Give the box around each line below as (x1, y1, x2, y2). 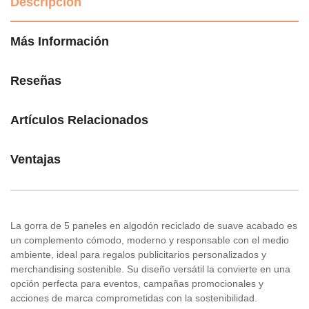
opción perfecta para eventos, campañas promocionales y (10, 278, 263, 290)
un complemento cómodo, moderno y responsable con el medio (10, 235, 289, 246)
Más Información (10, 34, 109, 49)
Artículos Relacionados (10, 113, 148, 128)
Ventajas (10, 152, 61, 167)
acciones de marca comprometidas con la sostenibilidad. (10, 292, 257, 304)
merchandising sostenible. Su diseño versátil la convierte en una (10, 263, 290, 275)
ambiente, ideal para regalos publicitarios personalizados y (10, 249, 266, 261)
